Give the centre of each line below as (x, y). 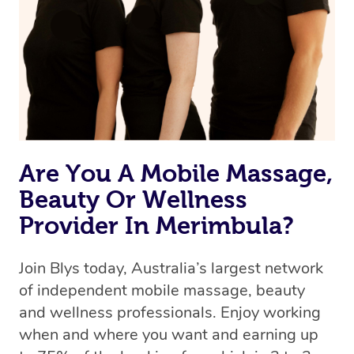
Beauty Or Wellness (133, 199)
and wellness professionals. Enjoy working (170, 312)
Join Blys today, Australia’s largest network (171, 268)
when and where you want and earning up (169, 334)
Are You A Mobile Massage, (176, 173)
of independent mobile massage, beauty (162, 290)
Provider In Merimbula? (156, 225)
